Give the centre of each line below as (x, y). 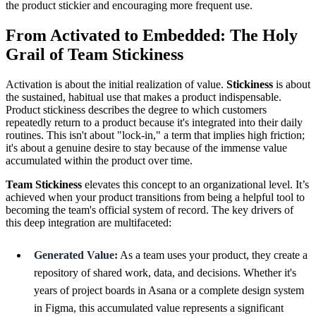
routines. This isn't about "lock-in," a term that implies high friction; (155, 135)
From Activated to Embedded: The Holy (152, 36)
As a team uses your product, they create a (213, 255)
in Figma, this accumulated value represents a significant (159, 308)
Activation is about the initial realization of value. (116, 85)
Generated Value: (76, 255)
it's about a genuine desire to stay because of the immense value (146, 148)
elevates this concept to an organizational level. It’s (195, 185)
